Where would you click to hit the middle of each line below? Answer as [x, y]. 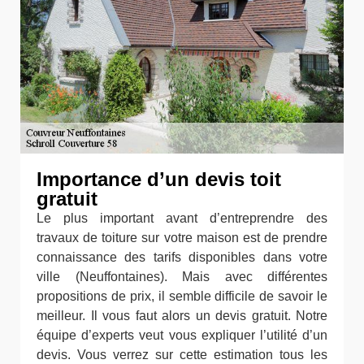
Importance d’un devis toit [159, 180]
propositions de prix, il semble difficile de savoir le [182, 297]
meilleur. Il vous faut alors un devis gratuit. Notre [182, 316]
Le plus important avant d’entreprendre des [182, 219]
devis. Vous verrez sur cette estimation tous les [182, 355]
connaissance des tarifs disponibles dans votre [182, 258]
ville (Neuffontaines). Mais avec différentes [182, 277]
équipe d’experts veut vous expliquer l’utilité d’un [182, 336]
